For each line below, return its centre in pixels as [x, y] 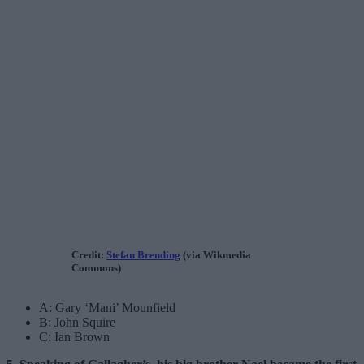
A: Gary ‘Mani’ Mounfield [107, 307]
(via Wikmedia [216, 254]
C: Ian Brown [74, 336]
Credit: [89, 254]
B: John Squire [77, 322]
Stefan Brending [143, 254]
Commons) [96, 267]
